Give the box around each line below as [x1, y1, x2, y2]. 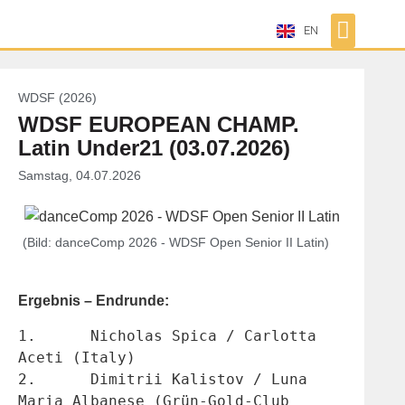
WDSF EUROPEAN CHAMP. [18, 111, 299, 137]
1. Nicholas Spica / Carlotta [18, 327, 36, 345]
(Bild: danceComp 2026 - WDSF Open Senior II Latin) [23, 235, 329, 250]
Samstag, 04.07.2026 [18, 167, 141, 183]
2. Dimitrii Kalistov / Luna [18, 371, 36, 389]
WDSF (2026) [18, 89, 97, 105]
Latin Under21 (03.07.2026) [18, 135, 290, 160]
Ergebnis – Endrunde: [18, 292, 169, 309]
